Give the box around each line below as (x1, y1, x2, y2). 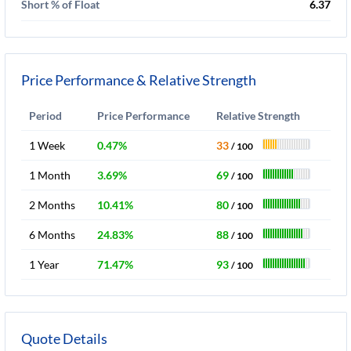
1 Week (29, 139, 65, 152)
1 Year (29, 258, 60, 271)
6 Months (29, 228, 75, 241)
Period (29, 109, 62, 122)
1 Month (29, 168, 71, 182)
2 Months (29, 198, 75, 212)
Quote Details (21, 330, 107, 347)
